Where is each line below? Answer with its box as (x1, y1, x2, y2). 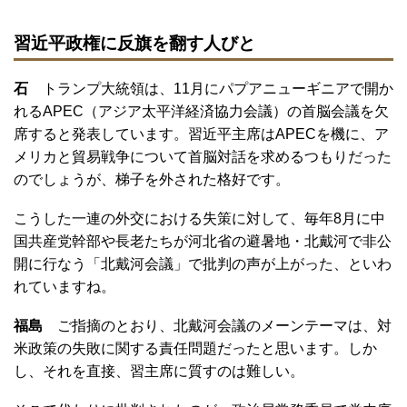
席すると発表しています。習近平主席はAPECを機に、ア (14, 125, 389, 142)
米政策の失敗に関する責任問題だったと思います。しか (14, 340, 377, 356)
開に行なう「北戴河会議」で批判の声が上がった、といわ (14, 255, 392, 272)
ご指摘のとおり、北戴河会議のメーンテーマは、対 (57, 317, 392, 333)
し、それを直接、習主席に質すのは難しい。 (14, 362, 304, 379)
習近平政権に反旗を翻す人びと (14, 33, 255, 53)
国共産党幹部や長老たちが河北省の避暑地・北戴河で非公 (14, 233, 392, 249)
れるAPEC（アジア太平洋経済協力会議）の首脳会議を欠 (14, 103, 389, 119)
